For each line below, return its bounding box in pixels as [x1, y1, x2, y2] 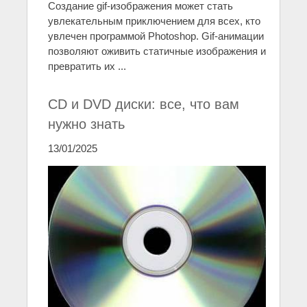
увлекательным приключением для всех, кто [48, 14, 260, 27]
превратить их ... [48, 60, 126, 72]
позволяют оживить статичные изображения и [48, 45, 266, 57]
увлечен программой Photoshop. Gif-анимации [48, 29, 264, 42]
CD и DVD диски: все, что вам [48, 96, 239, 112]
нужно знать [48, 116, 125, 132]
